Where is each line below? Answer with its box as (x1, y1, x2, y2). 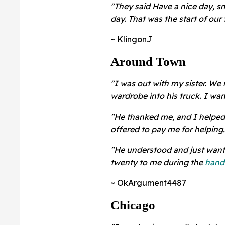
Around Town (110, 54, 186, 68)
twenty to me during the (110, 157, 205, 167)
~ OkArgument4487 (110, 177, 186, 188)
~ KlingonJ (110, 34, 152, 44)
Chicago (110, 198, 155, 212)
